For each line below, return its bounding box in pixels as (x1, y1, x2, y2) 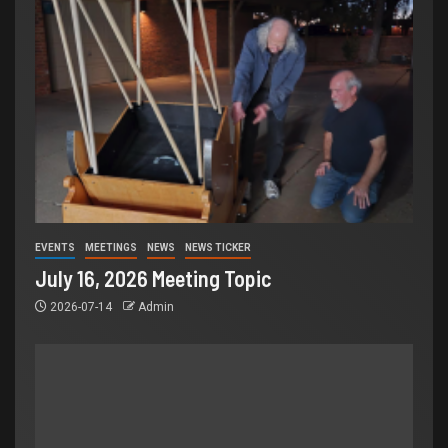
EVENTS (35, 241, 75, 253)
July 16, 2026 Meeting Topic (35, 264, 272, 291)
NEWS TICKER (185, 241, 251, 253)
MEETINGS (85, 241, 137, 253)
